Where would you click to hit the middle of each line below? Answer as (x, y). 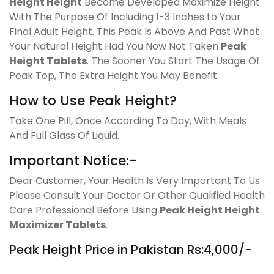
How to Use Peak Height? (93, 100)
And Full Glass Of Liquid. (64, 135)
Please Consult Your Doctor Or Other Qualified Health (137, 195)
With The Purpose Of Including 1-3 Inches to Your (125, 17)
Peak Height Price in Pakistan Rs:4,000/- (131, 249)
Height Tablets (48, 61)
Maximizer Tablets (57, 224)
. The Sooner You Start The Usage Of (173, 61)
